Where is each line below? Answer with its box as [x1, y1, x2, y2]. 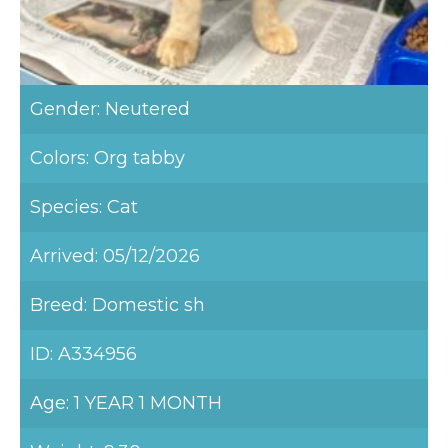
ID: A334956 [30, 343, 137, 365]
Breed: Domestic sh [30, 294, 205, 316]
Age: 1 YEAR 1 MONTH [30, 392, 222, 414]
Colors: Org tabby [30, 147, 185, 169]
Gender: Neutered [30, 98, 190, 120]
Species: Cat [30, 196, 138, 218]
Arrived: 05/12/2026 [30, 245, 200, 267]
